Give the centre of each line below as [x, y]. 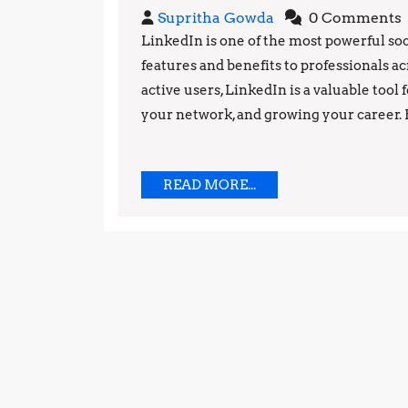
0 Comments [353, 17]
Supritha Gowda [216, 17]
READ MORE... [209, 184]
